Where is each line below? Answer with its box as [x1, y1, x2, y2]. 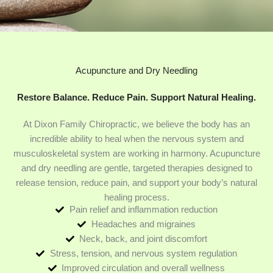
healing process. [104, 193, 169, 202]
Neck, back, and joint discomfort [79, 233, 208, 244]
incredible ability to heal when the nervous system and [29, 134, 244, 144]
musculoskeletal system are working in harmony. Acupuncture [13, 149, 260, 158]
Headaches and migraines [91, 219, 196, 229]
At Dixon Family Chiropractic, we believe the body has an [23, 119, 250, 129]
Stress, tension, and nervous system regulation [49, 248, 237, 258]
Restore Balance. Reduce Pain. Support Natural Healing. [17, 93, 256, 102]
